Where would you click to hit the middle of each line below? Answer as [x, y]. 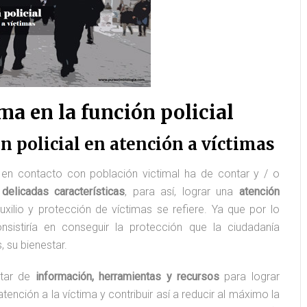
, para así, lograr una [182, 192]
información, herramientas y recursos [127, 277]
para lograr [249, 277]
